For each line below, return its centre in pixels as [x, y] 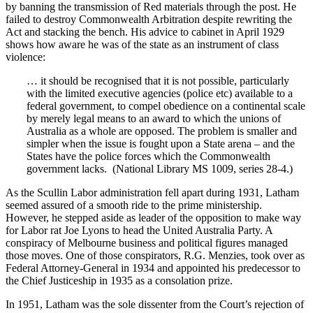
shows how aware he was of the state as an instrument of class [142, 45]
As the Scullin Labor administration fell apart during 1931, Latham [152, 193]
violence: [26, 57]
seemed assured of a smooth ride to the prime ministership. [134, 205]
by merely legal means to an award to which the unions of [154, 119]
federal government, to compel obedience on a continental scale [166, 106]
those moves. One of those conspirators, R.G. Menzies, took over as [155, 256]
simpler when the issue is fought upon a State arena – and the [161, 144]
